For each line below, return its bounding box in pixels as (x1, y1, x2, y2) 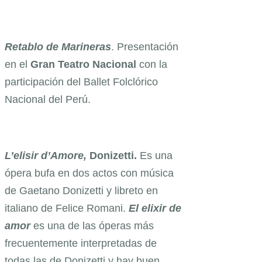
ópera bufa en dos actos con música (5, 167, 174, 180)
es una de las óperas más (30, 220, 154, 232)
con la (136, 58, 167, 71)
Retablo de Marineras (5, 41, 111, 53)
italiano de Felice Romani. (5, 202, 129, 215)
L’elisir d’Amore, (5, 150, 87, 162)
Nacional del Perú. (5, 94, 91, 106)
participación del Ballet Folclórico (5, 76, 158, 88)
